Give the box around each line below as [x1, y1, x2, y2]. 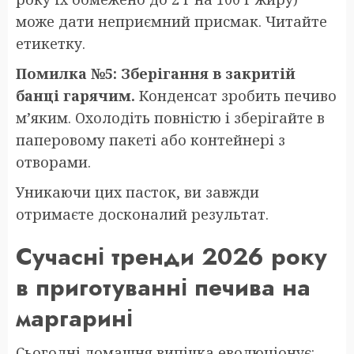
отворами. [16, 152, 91, 171]
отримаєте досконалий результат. [16, 204, 269, 224]
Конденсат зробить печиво [135, 85, 337, 105]
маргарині [16, 300, 133, 335]
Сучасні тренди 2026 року [16, 239, 327, 273]
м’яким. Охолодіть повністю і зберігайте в [16, 107, 325, 127]
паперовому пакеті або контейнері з [16, 130, 285, 149]
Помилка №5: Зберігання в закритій [16, 63, 296, 83]
